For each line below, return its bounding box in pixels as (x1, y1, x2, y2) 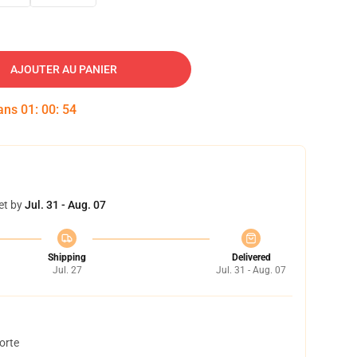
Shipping (48, 252, 86, 263)
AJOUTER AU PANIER (10, 63, 117, 76)
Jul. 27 (52, 265, 82, 276)
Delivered (231, 252, 271, 263)
